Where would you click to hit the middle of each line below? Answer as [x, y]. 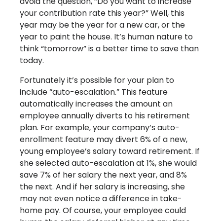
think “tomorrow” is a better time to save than [109, 49]
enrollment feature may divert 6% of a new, [104, 140]
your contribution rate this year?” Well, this [102, 13]
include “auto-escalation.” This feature [94, 92]
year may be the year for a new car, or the [102, 25]
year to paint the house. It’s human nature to [106, 37]
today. [32, 61]
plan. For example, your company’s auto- [100, 128]
